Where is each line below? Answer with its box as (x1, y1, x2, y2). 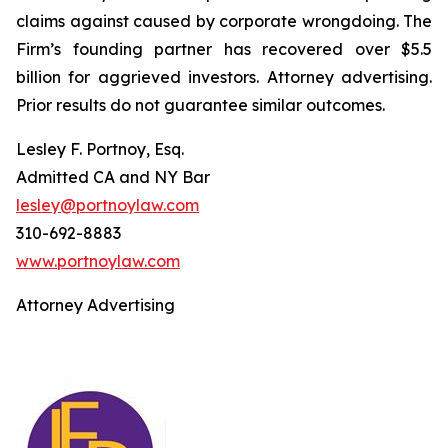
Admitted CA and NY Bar (16, 167, 210, 187)
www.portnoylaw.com (16, 251, 180, 271)
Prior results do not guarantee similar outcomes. (16, 95, 385, 115)
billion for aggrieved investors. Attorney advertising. (16, 67, 432, 87)
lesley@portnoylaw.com (16, 195, 199, 215)
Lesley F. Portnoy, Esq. (16, 139, 184, 159)
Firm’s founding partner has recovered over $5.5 (16, 39, 432, 59)
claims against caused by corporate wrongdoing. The (16, 11, 432, 31)
